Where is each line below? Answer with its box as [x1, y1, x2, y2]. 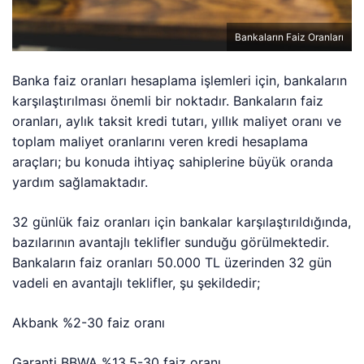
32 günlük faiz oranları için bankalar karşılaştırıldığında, [12, 214, 352, 231]
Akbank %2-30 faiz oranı [12, 314, 166, 331]
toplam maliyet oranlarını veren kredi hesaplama [12, 133, 309, 150]
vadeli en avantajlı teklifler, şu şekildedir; [12, 275, 261, 292]
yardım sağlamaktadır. [12, 174, 149, 191]
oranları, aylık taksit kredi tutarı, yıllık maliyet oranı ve [12, 113, 342, 130]
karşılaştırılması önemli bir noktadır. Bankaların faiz [12, 93, 324, 110]
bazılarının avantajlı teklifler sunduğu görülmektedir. [12, 234, 330, 251]
